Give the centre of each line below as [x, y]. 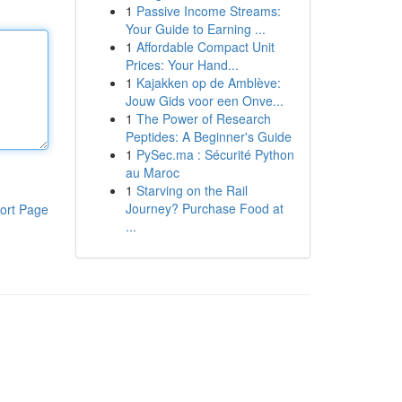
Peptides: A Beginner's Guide [208, 136]
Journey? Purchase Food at [204, 208]
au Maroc [152, 172]
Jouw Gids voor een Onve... [204, 100]
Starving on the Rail [192, 190]
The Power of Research [203, 118]
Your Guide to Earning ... [195, 29]
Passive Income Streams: [208, 11]
